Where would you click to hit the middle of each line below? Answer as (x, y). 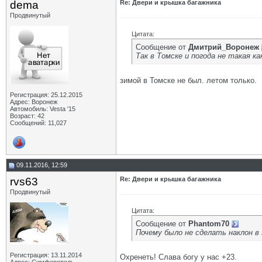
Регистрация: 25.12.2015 (46, 95)
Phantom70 (209, 224)
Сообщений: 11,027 (38, 123)
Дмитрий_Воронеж (224, 47)
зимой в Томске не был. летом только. (188, 80)
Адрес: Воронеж (34, 102)
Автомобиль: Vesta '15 (43, 109)
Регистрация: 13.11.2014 (46, 255)
